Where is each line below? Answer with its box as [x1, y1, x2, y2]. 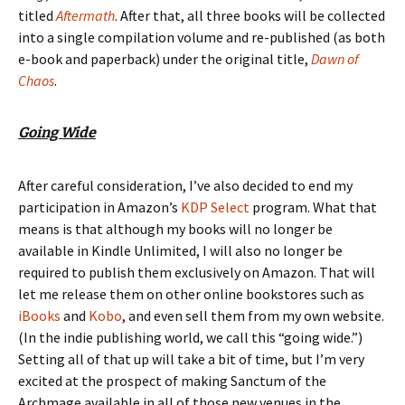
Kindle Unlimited [91, 240, 196, 259]
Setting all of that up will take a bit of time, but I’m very [18, 349, 364, 368]
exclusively [174, 262, 240, 281]
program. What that [250, 197, 377, 216]
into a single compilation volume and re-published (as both [18, 27, 385, 46]
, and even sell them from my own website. [122, 306, 384, 325]
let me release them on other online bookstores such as [18, 284, 364, 303]
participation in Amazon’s [18, 197, 181, 216]
